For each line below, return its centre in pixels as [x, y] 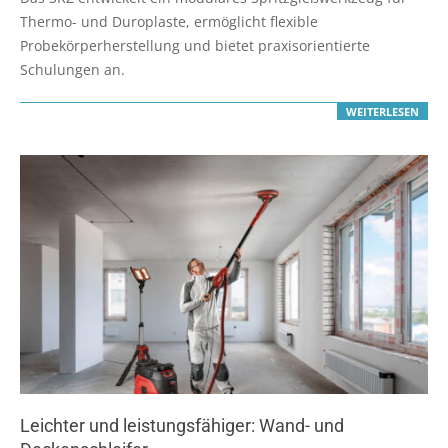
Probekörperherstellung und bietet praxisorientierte [195, 45]
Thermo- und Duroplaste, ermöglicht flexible [169, 21]
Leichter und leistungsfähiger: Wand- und [182, 426]
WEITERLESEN [382, 111]
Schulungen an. [72, 69]
